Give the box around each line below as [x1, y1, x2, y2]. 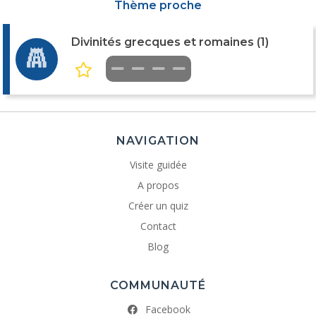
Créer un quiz [128, 199, 188, 213]
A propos [137, 178, 179, 193]
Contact [140, 219, 176, 233]
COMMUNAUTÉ [110, 279, 206, 292]
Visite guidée [129, 158, 187, 172]
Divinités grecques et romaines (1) [71, 35, 269, 49]
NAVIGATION [116, 134, 200, 148]
